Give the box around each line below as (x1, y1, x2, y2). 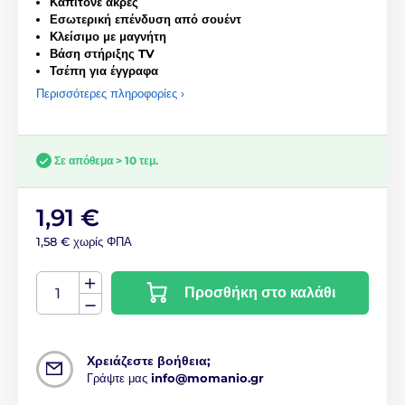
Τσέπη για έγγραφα (50, 62, 158, 78)
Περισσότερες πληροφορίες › (36, 85, 184, 100)
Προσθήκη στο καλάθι (184, 284, 335, 302)
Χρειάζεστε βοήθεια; (87, 353, 211, 370)
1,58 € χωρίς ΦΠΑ (36, 234, 132, 250)
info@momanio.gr (151, 371, 264, 386)
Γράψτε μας (87, 371, 151, 386)
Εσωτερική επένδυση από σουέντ (50, 11, 241, 26)
